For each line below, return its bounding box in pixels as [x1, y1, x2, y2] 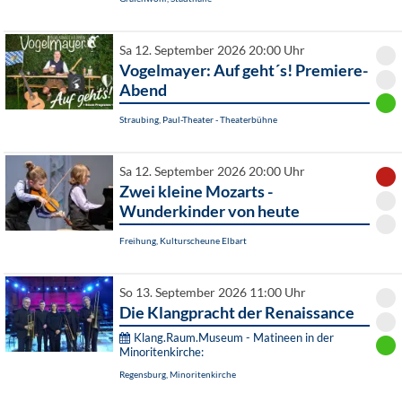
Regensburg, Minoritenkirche [119, 369, 236, 380]
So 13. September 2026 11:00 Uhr [119, 285, 306, 301]
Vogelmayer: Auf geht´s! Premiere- [119, 60, 368, 81]
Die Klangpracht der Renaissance [119, 302, 354, 323]
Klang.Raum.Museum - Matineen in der [134, 330, 334, 345]
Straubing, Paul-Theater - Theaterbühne [119, 114, 277, 126]
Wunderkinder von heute [119, 201, 300, 222]
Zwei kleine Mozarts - [119, 181, 273, 202]
